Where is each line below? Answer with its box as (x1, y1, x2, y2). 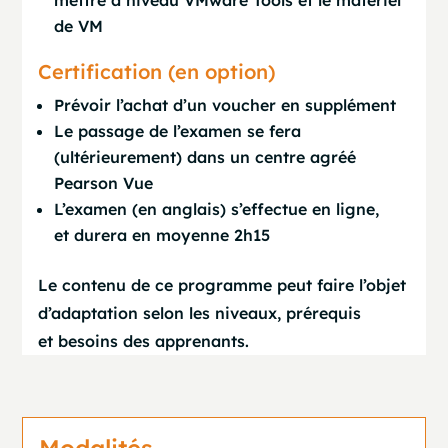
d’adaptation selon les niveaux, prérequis (38, 303, 362, 323)
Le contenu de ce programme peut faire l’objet (38, 275, 407, 295)
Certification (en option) (38, 59, 276, 84)
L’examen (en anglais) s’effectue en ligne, (54, 199, 380, 219)
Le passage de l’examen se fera (54, 121, 302, 141)
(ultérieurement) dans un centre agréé (54, 147, 357, 167)
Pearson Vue (54, 173, 154, 193)
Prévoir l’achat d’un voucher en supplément (54, 95, 397, 115)
